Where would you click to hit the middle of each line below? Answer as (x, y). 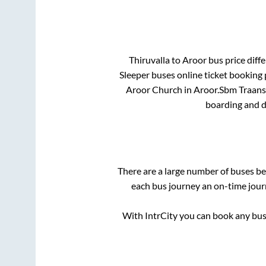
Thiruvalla (149, 59)
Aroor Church (154, 89)
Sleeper (134, 74)
